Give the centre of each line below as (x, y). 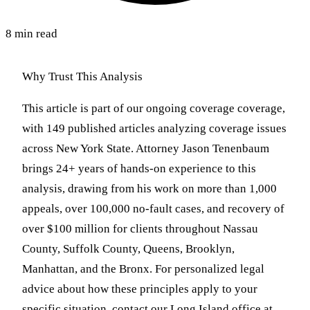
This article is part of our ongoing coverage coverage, (154, 109)
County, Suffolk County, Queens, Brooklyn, (128, 249)
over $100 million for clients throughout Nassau (140, 229)
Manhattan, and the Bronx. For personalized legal (143, 269)
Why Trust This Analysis (82, 77)
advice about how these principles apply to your (140, 289)
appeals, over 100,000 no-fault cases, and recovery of (153, 209)
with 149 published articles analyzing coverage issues (154, 129)
